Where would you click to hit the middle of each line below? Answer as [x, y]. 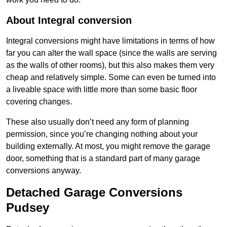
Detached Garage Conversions [94, 193]
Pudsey [28, 208]
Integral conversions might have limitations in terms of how [110, 41]
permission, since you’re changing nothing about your [102, 134]
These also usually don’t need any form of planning [98, 122]
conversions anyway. [44, 171]
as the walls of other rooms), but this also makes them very [110, 65]
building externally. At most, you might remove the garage [108, 146]
